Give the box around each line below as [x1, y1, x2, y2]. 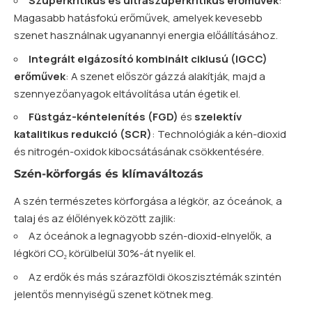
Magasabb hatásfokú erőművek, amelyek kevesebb [14, 10, 263, 26]
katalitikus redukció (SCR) [14, 127, 152, 142]
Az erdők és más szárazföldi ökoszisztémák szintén [29, 269, 281, 284]
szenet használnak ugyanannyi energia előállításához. [14, 28, 278, 43]
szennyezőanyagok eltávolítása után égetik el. [14, 86, 240, 101]
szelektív [194, 109, 242, 125]
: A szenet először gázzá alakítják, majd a [65, 68, 265, 84]
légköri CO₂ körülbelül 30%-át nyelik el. [14, 246, 196, 261]
